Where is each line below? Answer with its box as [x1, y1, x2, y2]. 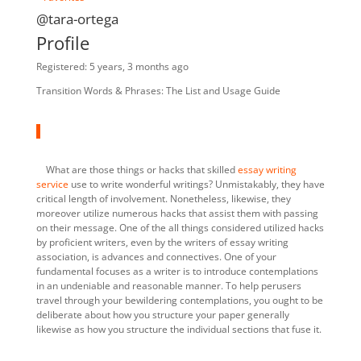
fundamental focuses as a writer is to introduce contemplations [35, 263, 318, 278]
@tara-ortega [35, 9, 118, 28]
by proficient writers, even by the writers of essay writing [35, 234, 288, 249]
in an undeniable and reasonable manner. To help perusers [35, 278, 301, 293]
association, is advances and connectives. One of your [35, 249, 276, 263]
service [35, 176, 68, 191]
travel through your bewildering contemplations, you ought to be [35, 293, 323, 307]
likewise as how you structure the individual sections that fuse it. [35, 322, 322, 336]
